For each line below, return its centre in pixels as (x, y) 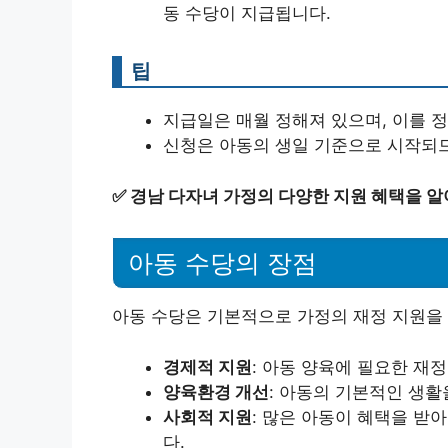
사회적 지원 (207, 416)
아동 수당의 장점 (222, 263)
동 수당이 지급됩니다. (247, 13)
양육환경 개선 (216, 391)
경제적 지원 (207, 366)
